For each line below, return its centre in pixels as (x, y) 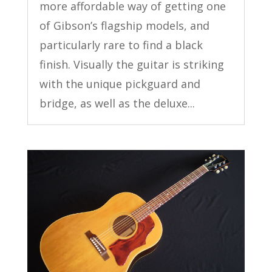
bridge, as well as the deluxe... (117, 104)
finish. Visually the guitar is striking (131, 65)
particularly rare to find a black (121, 45)
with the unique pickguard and (120, 84)
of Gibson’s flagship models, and (124, 26)
